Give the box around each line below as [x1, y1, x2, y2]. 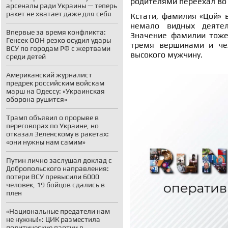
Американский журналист [6, 71, 92, 79]
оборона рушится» [6, 95, 67, 103]
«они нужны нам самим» [6, 138, 85, 146]
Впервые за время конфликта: [6, 28, 106, 36]
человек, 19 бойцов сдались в [6, 181, 105, 189]
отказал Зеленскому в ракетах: [6, 130, 109, 138]
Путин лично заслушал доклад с [6, 156, 112, 164]
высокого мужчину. [130, 50, 203, 60]
